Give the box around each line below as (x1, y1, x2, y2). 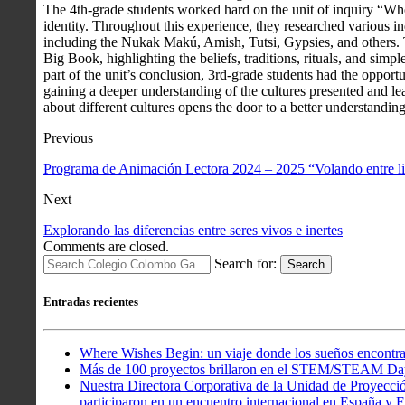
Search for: (214, 256, 277, 272)
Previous (43, 130, 93, 146)
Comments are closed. (43, 239, 169, 255)
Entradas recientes (43, 294, 138, 308)
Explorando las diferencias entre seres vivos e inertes (43, 222, 343, 239)
